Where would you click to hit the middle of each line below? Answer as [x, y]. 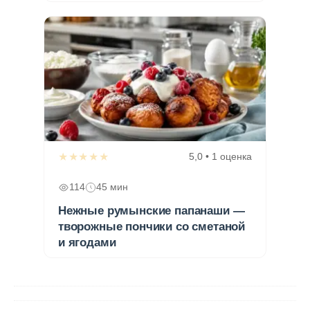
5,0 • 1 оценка [220, 157]
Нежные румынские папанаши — [152, 211]
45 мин [112, 188]
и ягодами [87, 243]
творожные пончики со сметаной [152, 227]
